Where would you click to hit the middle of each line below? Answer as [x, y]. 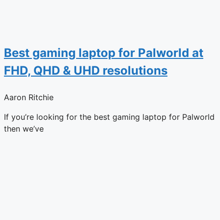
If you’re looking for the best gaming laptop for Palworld [109, 117]
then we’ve [24, 128]
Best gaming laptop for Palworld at [104, 53]
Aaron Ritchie [29, 97]
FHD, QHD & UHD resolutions [86, 70]
